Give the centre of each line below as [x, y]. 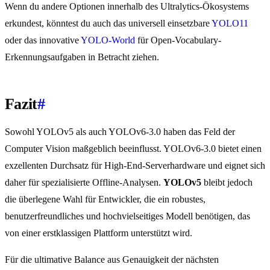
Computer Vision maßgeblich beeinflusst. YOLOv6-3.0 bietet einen [133, 149]
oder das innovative [43, 40]
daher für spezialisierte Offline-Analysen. [84, 183]
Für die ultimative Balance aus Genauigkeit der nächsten [112, 260]
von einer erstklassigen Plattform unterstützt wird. [99, 233]
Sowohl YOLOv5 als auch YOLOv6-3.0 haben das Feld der [120, 132]
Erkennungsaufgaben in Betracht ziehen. [82, 57]
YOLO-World [108, 40]
